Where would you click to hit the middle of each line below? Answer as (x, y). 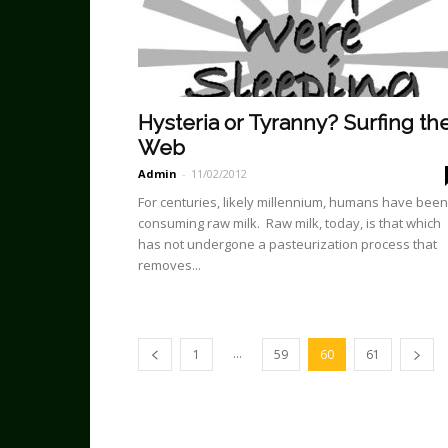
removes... (169, 265)
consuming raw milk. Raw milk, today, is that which (289, 223)
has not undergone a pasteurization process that (287, 244)
